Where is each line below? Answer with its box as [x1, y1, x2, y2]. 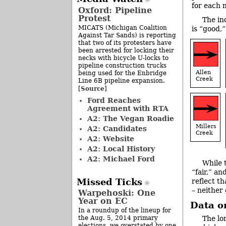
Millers [195, 123, 216, 129]
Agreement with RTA [87, 104, 168, 112]
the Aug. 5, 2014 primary [78, 214, 158, 221]
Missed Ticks [76, 177, 142, 187]
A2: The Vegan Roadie [87, 114, 174, 123]
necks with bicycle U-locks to [78, 54, 168, 62]
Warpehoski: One [78, 188, 155, 198]
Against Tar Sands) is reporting [78, 31, 176, 39]
